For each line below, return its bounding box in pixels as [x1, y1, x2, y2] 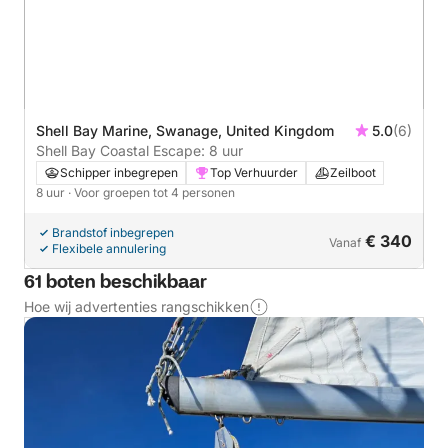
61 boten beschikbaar [24, 270, 207, 295]
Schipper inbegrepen [60, 164, 178, 180]
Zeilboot [330, 164, 376, 180]
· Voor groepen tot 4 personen [68, 184, 235, 200]
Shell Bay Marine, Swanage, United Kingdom [36, 121, 334, 139]
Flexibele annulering [52, 240, 166, 256]
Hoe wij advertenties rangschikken [24, 297, 249, 315]
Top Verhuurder [210, 164, 298, 180]
